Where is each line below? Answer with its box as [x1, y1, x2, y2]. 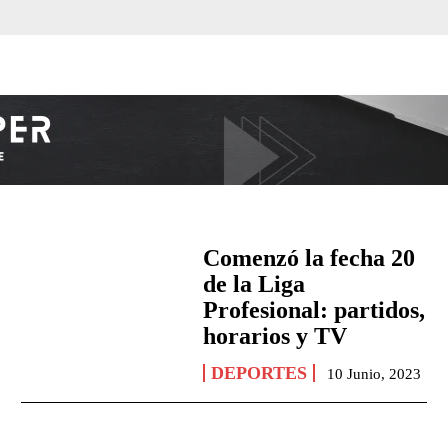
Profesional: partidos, [203, 297, 426, 324]
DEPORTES [211, 363, 308, 384]
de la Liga [203, 271, 306, 298]
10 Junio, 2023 [327, 366, 422, 383]
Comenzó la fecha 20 [203, 245, 416, 272]
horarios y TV [203, 323, 348, 350]
